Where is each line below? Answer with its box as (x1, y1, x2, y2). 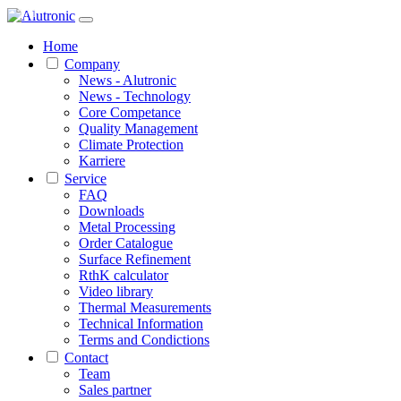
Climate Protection (79, 137, 183, 153)
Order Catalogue (79, 235, 173, 252)
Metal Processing (79, 219, 175, 235)
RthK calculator (79, 268, 168, 284)
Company (64, 56, 120, 73)
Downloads (79, 203, 144, 219)
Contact (64, 350, 108, 366)
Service (64, 171, 107, 187)
